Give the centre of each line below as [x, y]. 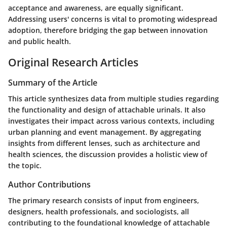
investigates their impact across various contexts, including [111, 121]
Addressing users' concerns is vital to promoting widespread [113, 19]
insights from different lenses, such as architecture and [104, 143]
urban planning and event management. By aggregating [105, 132]
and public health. [40, 42]
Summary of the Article [53, 82]
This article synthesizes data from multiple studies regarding [113, 99]
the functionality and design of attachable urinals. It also [107, 110]
